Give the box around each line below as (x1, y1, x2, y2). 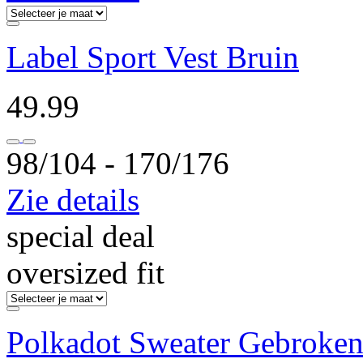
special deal (6, 219, 155, 254)
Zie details (6, 182, 139, 217)
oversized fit (6, 255, 164, 290)
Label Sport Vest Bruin (6, 40, 299, 75)
